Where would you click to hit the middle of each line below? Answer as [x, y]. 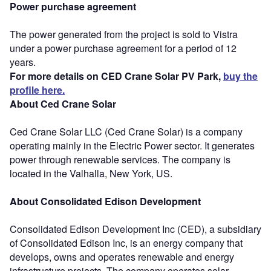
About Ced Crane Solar [63, 103]
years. [23, 62]
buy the [240, 76]
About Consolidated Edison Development [105, 201]
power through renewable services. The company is [120, 159]
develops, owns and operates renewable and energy [122, 256]
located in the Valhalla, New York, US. [91, 173]
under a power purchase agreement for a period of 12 [123, 48]
